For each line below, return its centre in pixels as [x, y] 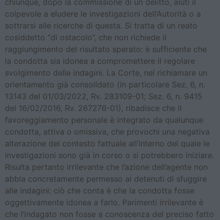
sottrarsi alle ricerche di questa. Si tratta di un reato [101, 25]
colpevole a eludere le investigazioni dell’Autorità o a [103, 14]
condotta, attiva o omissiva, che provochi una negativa [107, 131]
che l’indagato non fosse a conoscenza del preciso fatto [110, 214]
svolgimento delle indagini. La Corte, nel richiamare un [106, 72]
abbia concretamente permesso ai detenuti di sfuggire [106, 179]
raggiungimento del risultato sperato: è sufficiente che [106, 49]
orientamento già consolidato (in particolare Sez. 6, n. [105, 84]
